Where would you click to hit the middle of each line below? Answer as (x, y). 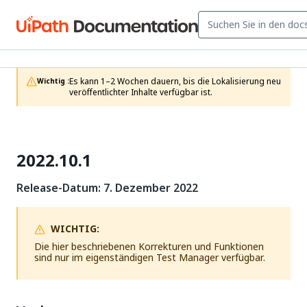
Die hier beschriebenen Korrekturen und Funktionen (149, 246)
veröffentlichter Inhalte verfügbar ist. (141, 93)
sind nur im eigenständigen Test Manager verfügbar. (150, 257)
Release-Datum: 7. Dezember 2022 (107, 188)
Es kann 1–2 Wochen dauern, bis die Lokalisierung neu (175, 82)
